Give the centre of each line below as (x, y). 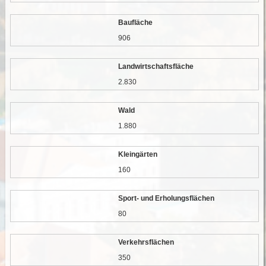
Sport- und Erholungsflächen (166, 199)
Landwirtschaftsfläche (155, 67)
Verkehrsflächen (145, 243)
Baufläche (135, 23)
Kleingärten (137, 155)
